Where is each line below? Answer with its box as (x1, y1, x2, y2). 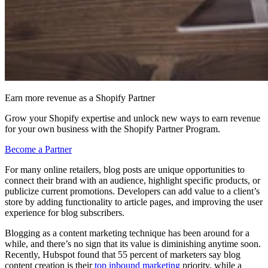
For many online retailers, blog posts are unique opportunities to (5, 164, 245, 175)
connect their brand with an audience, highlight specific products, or (5, 175, 260, 185)
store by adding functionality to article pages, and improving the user (5, 196, 263, 207)
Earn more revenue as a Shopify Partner (5, 92, 155, 103)
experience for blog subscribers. (5, 207, 124, 218)
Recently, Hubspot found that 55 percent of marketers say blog (5, 249, 240, 260)
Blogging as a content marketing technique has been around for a (5, 227, 249, 238)
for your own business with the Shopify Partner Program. (5, 123, 220, 134)
